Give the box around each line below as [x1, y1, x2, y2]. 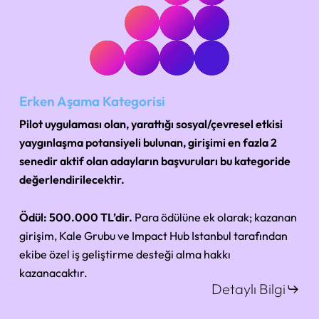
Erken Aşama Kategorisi [19, 93, 166, 110]
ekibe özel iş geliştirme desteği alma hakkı [19, 247, 231, 262]
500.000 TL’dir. [49, 210, 133, 225]
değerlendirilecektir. [19, 172, 125, 187]
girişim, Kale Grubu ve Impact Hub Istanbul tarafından [19, 229, 288, 244]
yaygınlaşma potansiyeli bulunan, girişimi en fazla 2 [19, 135, 278, 150]
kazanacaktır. [19, 266, 88, 281]
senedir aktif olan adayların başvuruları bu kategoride [19, 154, 291, 169]
